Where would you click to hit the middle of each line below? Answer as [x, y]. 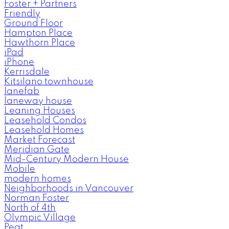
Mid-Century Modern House [66, 160]
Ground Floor [33, 24]
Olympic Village [40, 218]
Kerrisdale [27, 72]
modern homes [38, 179]
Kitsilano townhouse [49, 82]
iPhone [19, 63]
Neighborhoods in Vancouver [69, 189]
